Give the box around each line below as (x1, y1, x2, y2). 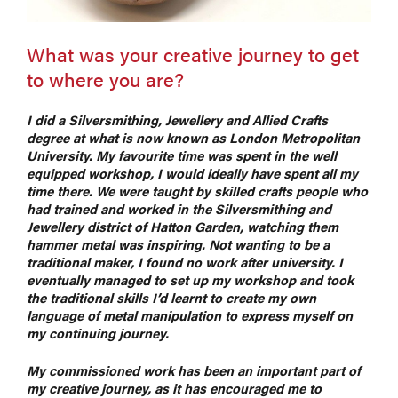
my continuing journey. (27, 322, 169, 342)
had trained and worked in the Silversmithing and (27, 198, 331, 218)
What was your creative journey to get (27, 39, 359, 68)
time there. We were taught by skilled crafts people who (27, 180, 368, 200)
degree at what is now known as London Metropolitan (27, 127, 360, 147)
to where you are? (27, 64, 184, 92)
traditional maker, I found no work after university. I (27, 251, 343, 271)
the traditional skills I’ (27, 287, 159, 306)
